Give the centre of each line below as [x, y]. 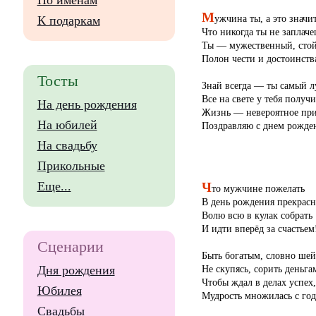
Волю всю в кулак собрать [257, 215]
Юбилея [59, 291]
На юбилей [67, 125]
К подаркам [68, 20]
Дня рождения [76, 270]
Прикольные [71, 166]
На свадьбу [67, 145]
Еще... [54, 186]
